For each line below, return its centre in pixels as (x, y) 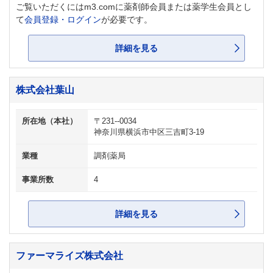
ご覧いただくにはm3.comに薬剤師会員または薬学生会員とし (134, 7)
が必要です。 (127, 19)
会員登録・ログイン (63, 19)
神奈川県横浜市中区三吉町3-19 (149, 132)
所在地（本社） (50, 121)
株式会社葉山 (45, 90)
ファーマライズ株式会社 (69, 255)
